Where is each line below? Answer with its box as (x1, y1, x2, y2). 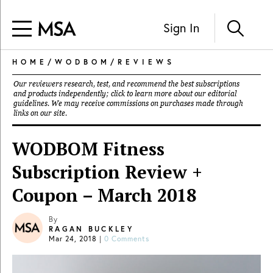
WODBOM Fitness (12, 137, 165, 160)
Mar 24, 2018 (49, 234, 97, 243)
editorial (208, 90, 236, 98)
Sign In (163, 19, 199, 36)
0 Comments (104, 234, 149, 243)
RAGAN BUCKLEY (49, 224, 133, 233)
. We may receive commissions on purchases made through (48, 99, 243, 108)
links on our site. (13, 109, 67, 118)
